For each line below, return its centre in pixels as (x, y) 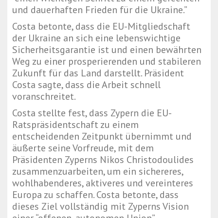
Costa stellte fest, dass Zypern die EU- (92, 113)
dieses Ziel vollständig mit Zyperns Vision (100, 207)
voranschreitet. (44, 97)
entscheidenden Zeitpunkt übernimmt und (102, 136)
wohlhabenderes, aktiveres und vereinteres (103, 183)
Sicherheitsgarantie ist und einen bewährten (107, 50)
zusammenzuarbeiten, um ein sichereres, (98, 172)
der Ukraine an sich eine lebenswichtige (96, 38)
